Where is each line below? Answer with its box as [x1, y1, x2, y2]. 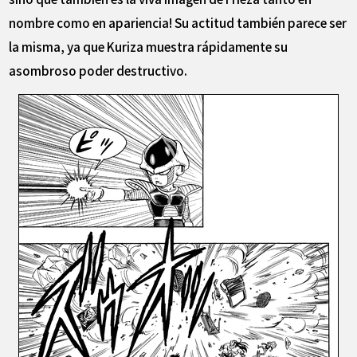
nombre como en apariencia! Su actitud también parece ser [9, 14, 347, 32]
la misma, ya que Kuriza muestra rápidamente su [9, 37, 288, 56]
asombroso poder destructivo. [9, 61, 188, 80]
